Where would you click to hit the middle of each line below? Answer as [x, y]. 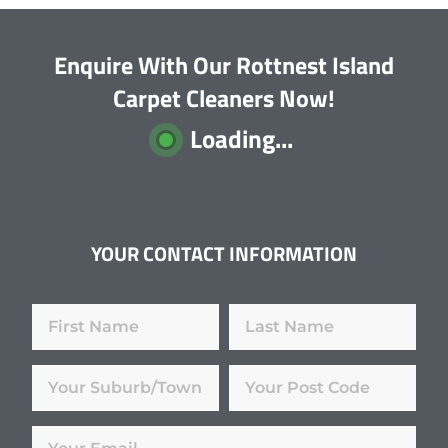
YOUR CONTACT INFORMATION [224, 254]
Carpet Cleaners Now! [224, 98]
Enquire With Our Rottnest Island [224, 65]
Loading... [241, 139]
